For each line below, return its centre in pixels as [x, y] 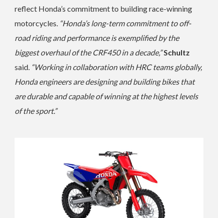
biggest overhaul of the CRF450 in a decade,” [89, 53]
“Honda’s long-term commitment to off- [125, 23]
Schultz [177, 53]
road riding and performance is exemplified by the [97, 38]
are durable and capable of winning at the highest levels [106, 96]
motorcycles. [37, 23]
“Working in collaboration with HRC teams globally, [117, 67]
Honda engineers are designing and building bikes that [105, 82]
